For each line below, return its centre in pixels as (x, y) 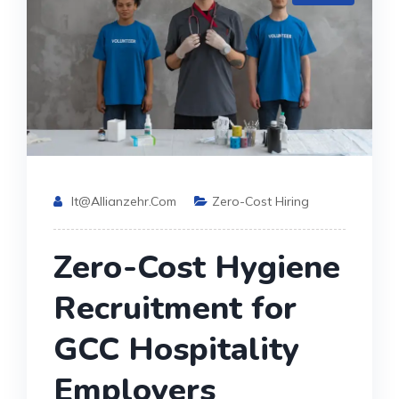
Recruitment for (175, 308)
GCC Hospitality (176, 349)
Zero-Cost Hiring (261, 201)
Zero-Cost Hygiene (197, 267)
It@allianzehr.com (124, 201)
